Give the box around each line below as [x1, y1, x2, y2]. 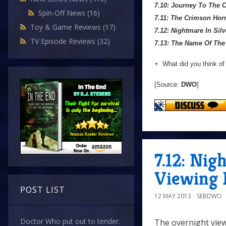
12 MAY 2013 [154, 192, 191, 201]
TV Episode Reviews [30, 36, 97, 46]
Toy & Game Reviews [30, 22, 103, 32]
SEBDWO [197, 192, 222, 201]
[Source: [154, 81, 181, 88]
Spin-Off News [38, 8, 87, 18]
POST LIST [20, 184, 65, 196]
